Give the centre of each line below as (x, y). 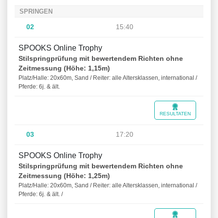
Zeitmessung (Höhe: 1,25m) (64, 176)
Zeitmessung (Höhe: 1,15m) (64, 69)
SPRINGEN (36, 12)
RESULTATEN (175, 114)
